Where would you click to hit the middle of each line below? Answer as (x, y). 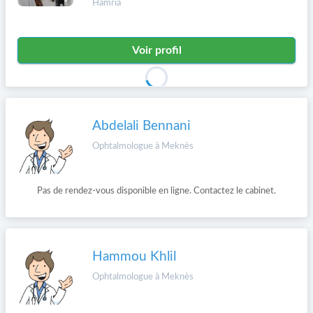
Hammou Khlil (134, 257)
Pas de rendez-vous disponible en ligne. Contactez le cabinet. (156, 191)
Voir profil (156, 50)
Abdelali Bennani (141, 126)
